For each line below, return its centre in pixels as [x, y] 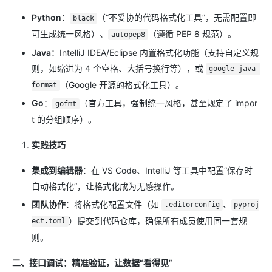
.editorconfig [192, 205]
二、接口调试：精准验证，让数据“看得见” [92, 262]
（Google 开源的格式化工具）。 [122, 84]
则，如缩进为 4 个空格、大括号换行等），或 [119, 68]
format [44, 85]
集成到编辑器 [57, 170]
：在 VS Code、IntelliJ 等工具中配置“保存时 [168, 170]
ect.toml [49, 221]
